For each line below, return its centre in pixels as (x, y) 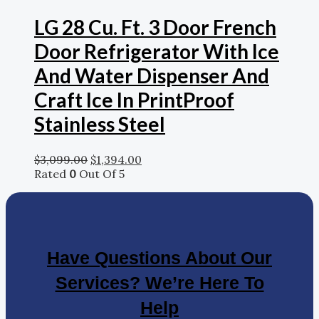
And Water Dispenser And (152, 75)
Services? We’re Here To (159, 282)
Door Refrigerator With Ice (157, 51)
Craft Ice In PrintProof (134, 99)
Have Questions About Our (159, 257)
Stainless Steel (100, 124)
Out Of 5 (100, 173)
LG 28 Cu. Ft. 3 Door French (155, 27)
